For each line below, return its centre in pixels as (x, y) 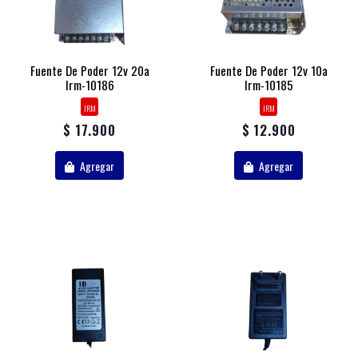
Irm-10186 (89, 85)
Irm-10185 (268, 85)
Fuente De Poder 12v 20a (89, 71)
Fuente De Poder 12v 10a (268, 71)
